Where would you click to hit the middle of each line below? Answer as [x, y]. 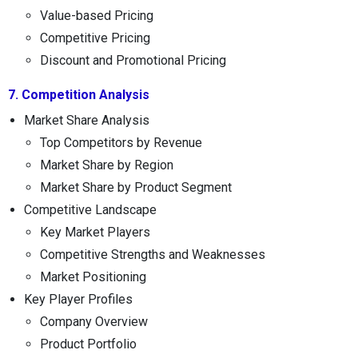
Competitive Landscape [90, 209]
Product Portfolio [88, 344]
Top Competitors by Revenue [121, 142]
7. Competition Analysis [79, 94]
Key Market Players [95, 232]
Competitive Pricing [95, 38]
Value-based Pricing [97, 15]
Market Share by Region [107, 165]
